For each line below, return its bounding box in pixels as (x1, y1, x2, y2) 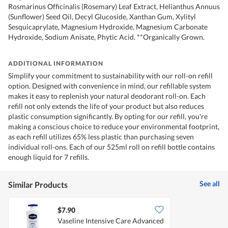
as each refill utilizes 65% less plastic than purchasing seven (8, 132, 194, 141)
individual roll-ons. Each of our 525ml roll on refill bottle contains (8, 142, 215, 152)
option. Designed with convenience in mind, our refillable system (8, 81, 211, 91)
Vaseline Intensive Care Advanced (58, 216, 164, 225)
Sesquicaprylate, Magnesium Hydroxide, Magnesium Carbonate (8, 22, 208, 32)
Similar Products (8, 180, 68, 190)
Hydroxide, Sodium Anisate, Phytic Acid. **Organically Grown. (8, 33, 205, 42)
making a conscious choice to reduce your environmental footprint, (8, 122, 219, 131)
